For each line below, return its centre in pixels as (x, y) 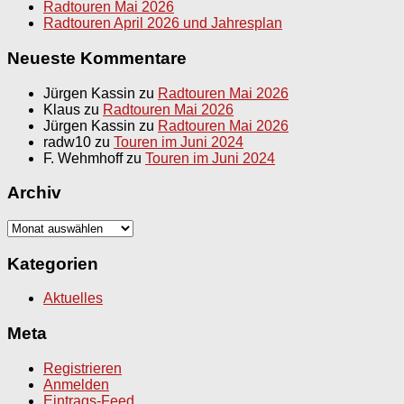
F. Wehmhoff (83, 158)
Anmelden (76, 384)
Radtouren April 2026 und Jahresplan (163, 23)
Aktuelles (73, 298)
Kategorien (53, 263)
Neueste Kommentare (97, 58)
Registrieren (83, 368)
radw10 (67, 142)
